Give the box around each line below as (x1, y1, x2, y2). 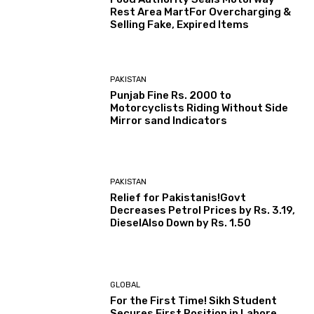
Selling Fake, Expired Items (110, 18, 250, 31)
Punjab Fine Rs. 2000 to (110, 88, 232, 102)
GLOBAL (110, 280, 141, 289)
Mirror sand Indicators (110, 114, 228, 127)
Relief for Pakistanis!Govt (110, 191, 247, 205)
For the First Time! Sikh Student (110, 294, 278, 307)
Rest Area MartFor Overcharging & (110, 5, 292, 18)
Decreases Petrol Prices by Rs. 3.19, (110, 204, 296, 217)
